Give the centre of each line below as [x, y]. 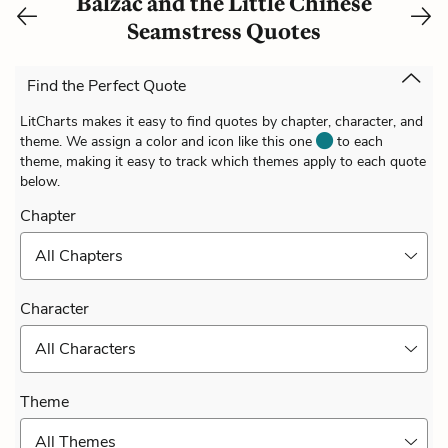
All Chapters [79, 255]
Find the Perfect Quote [106, 86]
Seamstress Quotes [224, 31]
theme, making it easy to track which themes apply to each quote [223, 161]
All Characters [85, 348]
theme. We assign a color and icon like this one [168, 141]
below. [40, 181]
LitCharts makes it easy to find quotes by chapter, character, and [221, 121]
